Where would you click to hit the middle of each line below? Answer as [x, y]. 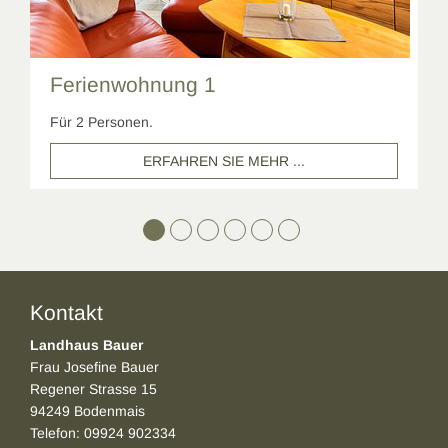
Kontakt [66, 313]
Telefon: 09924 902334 [103, 433]
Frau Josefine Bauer [94, 367]
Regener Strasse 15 [93, 389]
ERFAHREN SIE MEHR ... [224, 161]
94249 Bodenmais [87, 411]
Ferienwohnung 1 [133, 85]
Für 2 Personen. [101, 122]
